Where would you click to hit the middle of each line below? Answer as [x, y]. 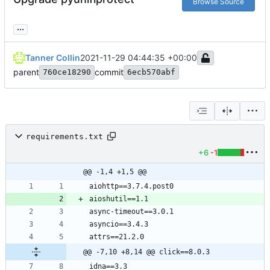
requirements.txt [64, 136]
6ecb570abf [151, 72]
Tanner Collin [53, 58]
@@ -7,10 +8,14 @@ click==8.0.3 [146, 252]
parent [26, 72]
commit [109, 72]
